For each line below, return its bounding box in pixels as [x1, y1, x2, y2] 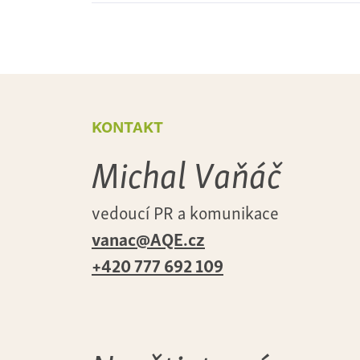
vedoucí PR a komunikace [92, 197, 279, 226]
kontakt [92, 110, 163, 139]
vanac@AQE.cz [92, 223, 205, 252]
